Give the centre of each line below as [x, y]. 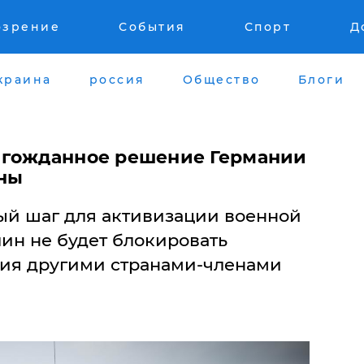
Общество [221, 79]
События [152, 27]
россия [117, 79]
